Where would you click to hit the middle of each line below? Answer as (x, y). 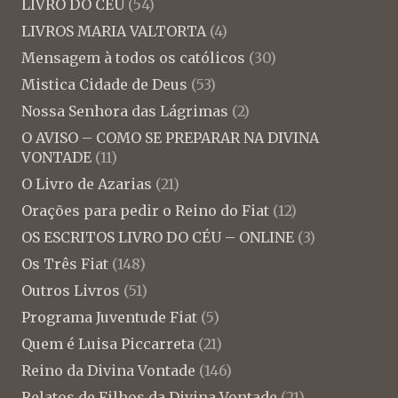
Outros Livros (71, 290)
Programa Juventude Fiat (109, 317)
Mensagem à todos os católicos (133, 57)
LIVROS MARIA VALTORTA (114, 31)
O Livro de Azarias (87, 183)
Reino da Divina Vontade (108, 370)
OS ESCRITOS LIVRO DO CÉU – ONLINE (158, 237)
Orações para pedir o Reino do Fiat (145, 210)
